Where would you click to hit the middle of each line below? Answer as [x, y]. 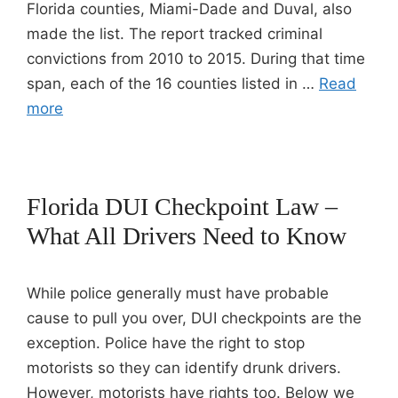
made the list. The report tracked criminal [175, 34]
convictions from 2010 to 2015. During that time [196, 59]
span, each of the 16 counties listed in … [173, 84]
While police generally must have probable [178, 293]
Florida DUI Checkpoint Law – [182, 207]
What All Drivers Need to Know [187, 236]
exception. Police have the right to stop [166, 343]
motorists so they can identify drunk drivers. [184, 368]
